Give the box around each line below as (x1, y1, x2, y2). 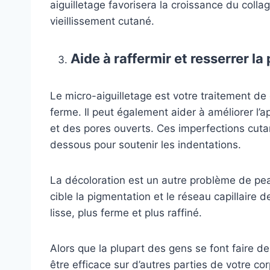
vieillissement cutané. (50, 14, 154, 27)
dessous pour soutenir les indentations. (50, 138, 241, 151)
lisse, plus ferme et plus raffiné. (50, 206, 202, 219)
